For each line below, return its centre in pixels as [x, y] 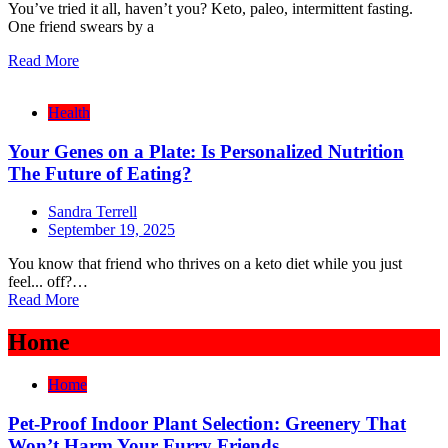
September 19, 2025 [111, 230]
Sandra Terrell [92, 212]
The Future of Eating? [100, 173]
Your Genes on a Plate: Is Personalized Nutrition [206, 151]
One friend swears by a [81, 27]
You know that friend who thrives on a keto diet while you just [205, 264]
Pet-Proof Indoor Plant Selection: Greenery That [207, 423]
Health [69, 113]
